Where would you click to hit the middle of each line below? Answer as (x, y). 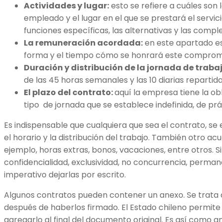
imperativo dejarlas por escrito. (65, 175)
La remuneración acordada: (83, 43)
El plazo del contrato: (69, 93)
